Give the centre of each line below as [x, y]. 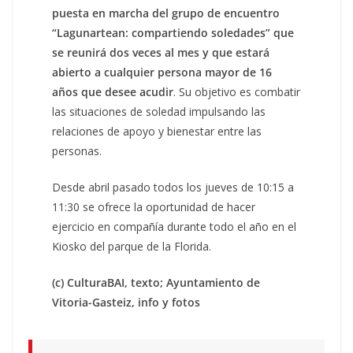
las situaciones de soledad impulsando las [159, 111]
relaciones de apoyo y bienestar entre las [157, 131]
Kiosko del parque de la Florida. [132, 246]
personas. [77, 150]
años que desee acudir [113, 91]
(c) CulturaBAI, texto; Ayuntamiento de [156, 282]
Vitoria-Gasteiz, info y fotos [126, 302]
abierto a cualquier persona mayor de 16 [162, 72]
